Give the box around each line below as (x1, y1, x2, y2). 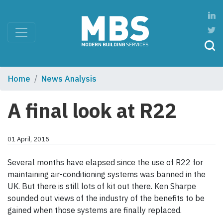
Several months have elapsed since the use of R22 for (7, 157, 203, 168)
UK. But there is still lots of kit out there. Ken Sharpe (7, 181, 196, 192)
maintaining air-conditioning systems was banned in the (7, 169, 206, 180)
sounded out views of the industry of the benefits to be (7, 193, 205, 204)
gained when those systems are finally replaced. (7, 205, 182, 216)
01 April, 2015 (7, 135, 49, 144)
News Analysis (41, 74, 97, 84)
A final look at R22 (7, 98, 177, 124)
